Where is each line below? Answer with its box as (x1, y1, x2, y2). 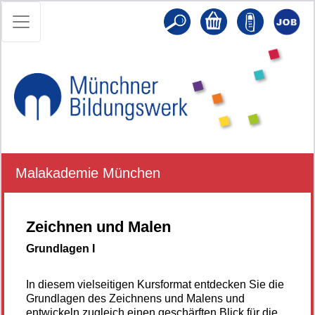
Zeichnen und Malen (26, 217, 171, 236)
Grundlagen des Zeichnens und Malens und (26, 292, 245, 304)
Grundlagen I (26, 242, 95, 255)
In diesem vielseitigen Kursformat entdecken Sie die (26, 278, 284, 290)
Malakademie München (15, 165, 160, 181)
